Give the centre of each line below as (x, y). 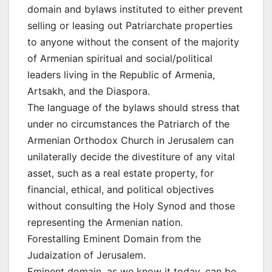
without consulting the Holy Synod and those (131, 206)
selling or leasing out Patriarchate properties (130, 26)
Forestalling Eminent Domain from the (114, 239)
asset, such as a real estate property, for (121, 173)
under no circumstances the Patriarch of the (128, 124)
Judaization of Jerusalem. (87, 255)
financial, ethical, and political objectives (121, 190)
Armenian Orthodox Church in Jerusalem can (131, 141)
